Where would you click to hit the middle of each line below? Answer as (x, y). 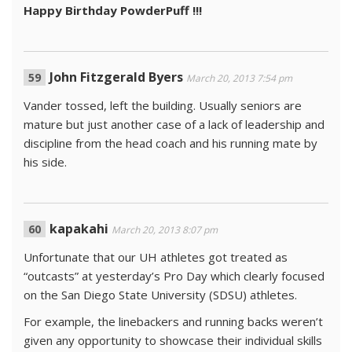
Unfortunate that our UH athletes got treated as (156, 257)
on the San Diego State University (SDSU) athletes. (160, 295)
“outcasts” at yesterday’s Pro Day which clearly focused (174, 276)
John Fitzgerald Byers (116, 77)
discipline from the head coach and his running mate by (170, 143)
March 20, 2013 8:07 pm (165, 230)
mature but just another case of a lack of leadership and (174, 124)
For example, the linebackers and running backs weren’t (173, 321)
